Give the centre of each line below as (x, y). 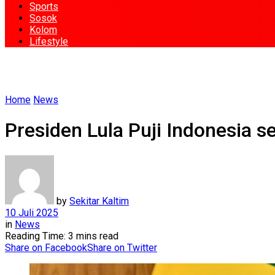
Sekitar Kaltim (99, 201)
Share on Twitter (122, 247)
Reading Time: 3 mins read (62, 236)
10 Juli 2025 (32, 212)
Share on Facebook (46, 247)
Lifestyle (49, 41)
